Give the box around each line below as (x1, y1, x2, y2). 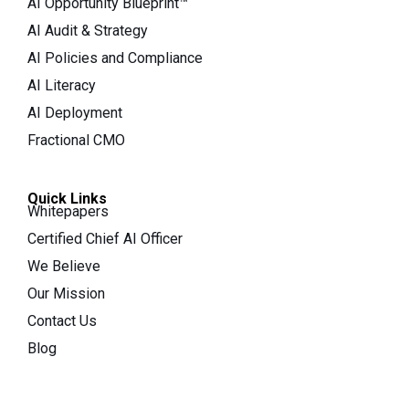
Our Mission (27, 284, 105, 302)
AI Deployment (27, 103, 122, 121)
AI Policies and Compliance (27, 48, 203, 67)
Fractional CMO (27, 131, 125, 149)
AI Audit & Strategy (27, 21, 148, 39)
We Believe (27, 257, 100, 275)
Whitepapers (27, 202, 109, 220)
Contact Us (27, 311, 97, 330)
